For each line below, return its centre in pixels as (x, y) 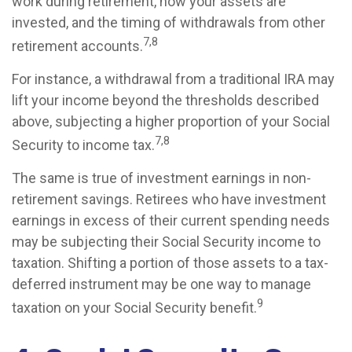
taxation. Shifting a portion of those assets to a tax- (170, 263)
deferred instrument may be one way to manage (161, 284)
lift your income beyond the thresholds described (165, 100)
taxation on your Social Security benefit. (134, 308)
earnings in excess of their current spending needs (171, 220)
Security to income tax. (83, 145)
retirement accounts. (77, 46)
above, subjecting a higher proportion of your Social (171, 121)
